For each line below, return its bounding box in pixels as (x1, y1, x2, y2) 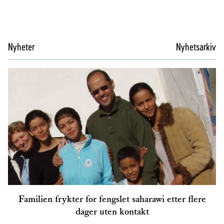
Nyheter (8, 40, 34, 52)
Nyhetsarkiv (176, 40, 216, 52)
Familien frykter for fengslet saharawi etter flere (18, 192, 206, 205)
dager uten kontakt (75, 205, 149, 217)
